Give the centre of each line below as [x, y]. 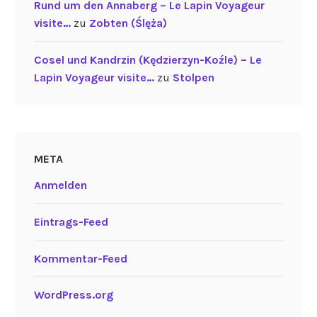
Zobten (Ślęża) [128, 23]
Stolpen [193, 78]
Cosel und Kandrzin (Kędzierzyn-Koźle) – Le [148, 60]
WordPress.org [73, 295]
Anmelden [60, 185]
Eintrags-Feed [71, 222]
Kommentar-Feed [80, 258]
